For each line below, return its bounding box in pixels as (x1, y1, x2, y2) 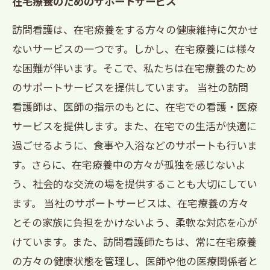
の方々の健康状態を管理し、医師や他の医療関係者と (12, 253, 258, 268)
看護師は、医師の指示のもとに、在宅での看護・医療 (12, 99, 257, 114)
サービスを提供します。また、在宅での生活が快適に (12, 118, 257, 133)
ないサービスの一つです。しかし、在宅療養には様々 (12, 41, 257, 56)
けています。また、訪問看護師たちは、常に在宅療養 (12, 234, 257, 249)
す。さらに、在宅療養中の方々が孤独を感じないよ (12, 157, 246, 172)
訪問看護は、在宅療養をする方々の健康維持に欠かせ (12, 22, 258, 37)
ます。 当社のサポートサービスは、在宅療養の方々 (12, 195, 249, 210)
